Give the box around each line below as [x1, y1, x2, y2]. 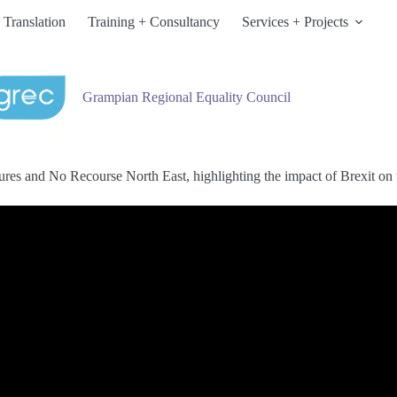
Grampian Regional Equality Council [82, 90, 291, 105]
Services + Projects [241, 14, 348, 29]
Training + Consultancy [87, 14, 220, 29]
